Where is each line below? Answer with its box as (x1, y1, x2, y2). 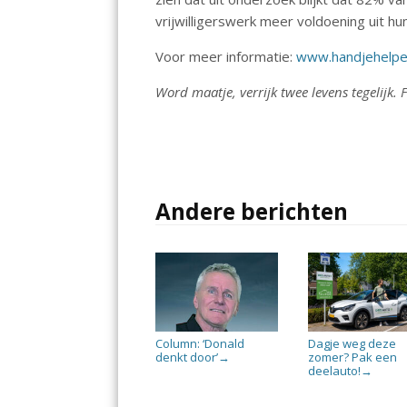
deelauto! (308, 362, 362, 379)
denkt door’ (155, 348, 219, 365)
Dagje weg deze (308, 334, 397, 352)
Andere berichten (155, 195, 349, 226)
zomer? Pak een (308, 348, 398, 365)
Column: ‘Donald (155, 334, 245, 352)
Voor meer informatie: (155, 46, 297, 65)
